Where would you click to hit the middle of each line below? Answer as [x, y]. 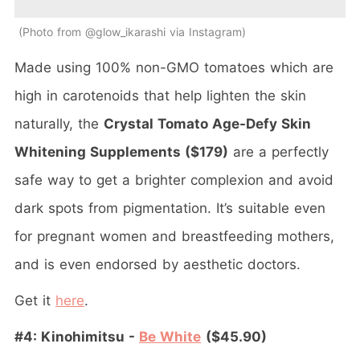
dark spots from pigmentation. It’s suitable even [170, 209]
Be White [170, 337]
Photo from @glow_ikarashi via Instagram [132, 32]
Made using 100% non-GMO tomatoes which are [174, 68]
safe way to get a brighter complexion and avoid [174, 180]
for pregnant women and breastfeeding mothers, [174, 237]
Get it [35, 301]
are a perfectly [278, 152]
